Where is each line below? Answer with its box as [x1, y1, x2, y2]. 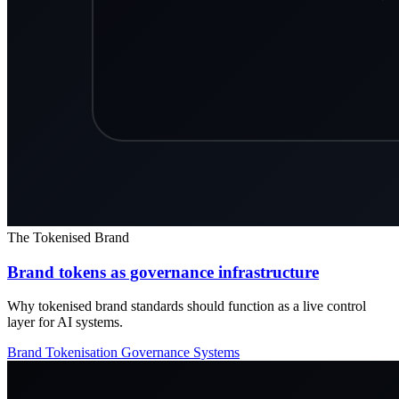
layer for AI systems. [7, 314, 123, 330]
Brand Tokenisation [7, 345, 121, 361]
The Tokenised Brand [7, 229, 129, 245]
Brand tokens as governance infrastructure [7, 262, 319, 281]
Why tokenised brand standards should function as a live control [7, 298, 366, 314]
